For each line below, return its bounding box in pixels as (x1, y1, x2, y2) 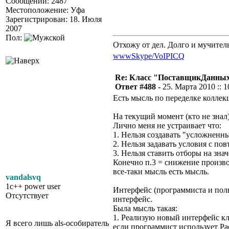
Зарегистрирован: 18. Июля (6, 15, 102, 24)
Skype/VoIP (131, 52, 170, 60)
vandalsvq (6, 173, 41, 181)
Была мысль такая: (113, 204, 177, 213)
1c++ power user (6, 182, 60, 191)
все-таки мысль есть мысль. (113, 167, 209, 176)
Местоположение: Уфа (6, 6, 85, 14)
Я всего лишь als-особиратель (6, 219, 109, 227)
